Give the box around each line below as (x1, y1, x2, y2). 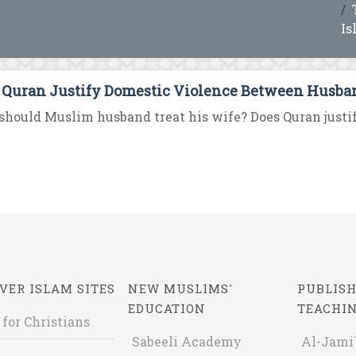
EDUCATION (128, 300, 207, 316)
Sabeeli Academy (132, 333, 242, 350)
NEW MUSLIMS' (128, 281, 234, 296)
